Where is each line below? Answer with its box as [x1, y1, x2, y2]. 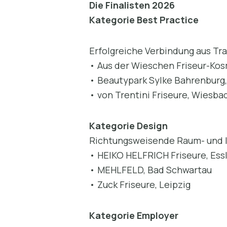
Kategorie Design [89, 119, 168, 132]
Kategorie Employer [89, 209, 178, 221]
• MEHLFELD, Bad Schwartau [89, 163, 212, 176]
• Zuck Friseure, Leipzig [89, 178, 191, 191]
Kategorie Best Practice [89, 13, 199, 26]
